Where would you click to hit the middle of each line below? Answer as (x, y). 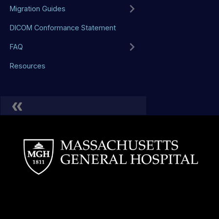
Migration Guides (38, 9)
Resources (28, 66)
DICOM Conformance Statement (63, 28)
